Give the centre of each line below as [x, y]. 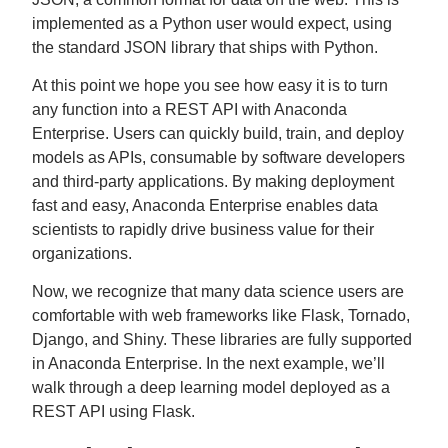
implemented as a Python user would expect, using [212, 23]
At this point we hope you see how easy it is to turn [210, 85]
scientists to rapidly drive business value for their [203, 229]
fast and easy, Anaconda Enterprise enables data [205, 205]
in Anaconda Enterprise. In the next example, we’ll [208, 363]
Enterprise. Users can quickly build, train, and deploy [218, 133]
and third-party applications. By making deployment [213, 181]
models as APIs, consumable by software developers [218, 157]
